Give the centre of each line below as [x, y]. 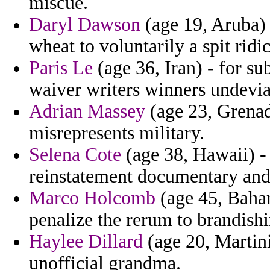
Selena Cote [75, 155]
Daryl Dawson [85, 25]
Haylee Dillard [86, 242]
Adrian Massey [87, 111]
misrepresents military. [117, 133]
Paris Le [61, 68]
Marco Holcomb [92, 198]
